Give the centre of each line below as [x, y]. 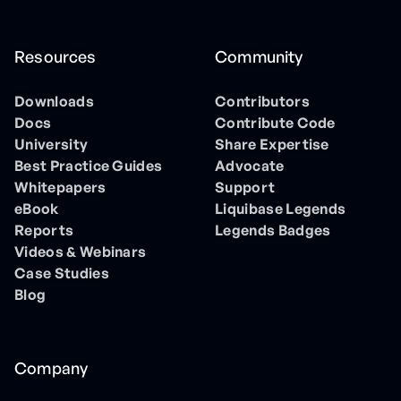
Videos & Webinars [81, 252]
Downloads [54, 102]
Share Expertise [272, 145]
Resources [55, 57]
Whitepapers [60, 188]
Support [245, 188]
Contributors [262, 102]
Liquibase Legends [281, 209]
